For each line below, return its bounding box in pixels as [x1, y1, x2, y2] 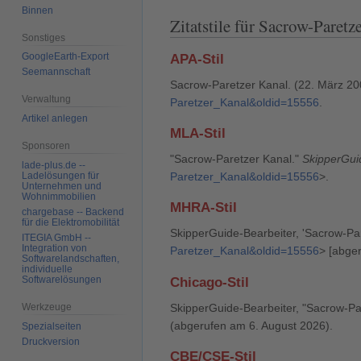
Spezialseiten [22, 320, 82, 332]
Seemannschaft [22, 66, 91, 78]
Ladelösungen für [22, 169, 100, 181]
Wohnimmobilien [22, 190, 97, 202]
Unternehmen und [22, 180, 102, 192]
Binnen [22, 4, 54, 16]
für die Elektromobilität [22, 216, 120, 228]
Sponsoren [22, 140, 71, 152]
